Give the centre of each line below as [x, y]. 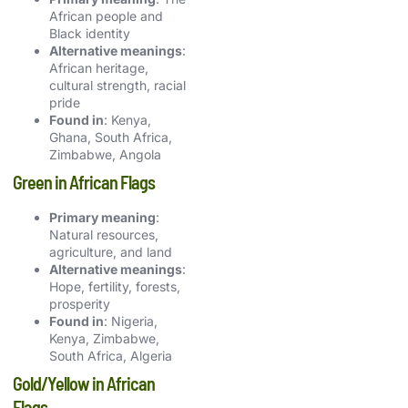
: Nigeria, [131, 321]
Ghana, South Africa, [111, 137]
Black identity [90, 33]
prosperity [80, 303]
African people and [106, 15]
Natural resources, [104, 234]
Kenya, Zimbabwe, [104, 338]
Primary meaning [102, 217]
